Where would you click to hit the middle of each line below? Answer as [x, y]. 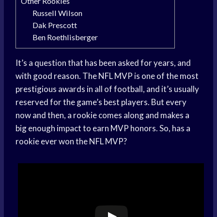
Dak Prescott [55, 25]
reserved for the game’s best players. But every [101, 102]
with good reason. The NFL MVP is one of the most [107, 76]
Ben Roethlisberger [65, 37]
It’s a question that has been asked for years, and [103, 63]
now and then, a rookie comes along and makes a [102, 115]
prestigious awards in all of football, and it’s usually [107, 89]
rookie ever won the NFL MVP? [71, 141]
